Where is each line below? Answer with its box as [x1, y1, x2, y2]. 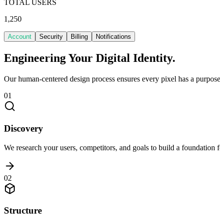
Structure [4, 205, 42, 216]
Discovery [4, 123, 43, 134]
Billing [71, 33, 88, 41]
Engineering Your [4, 52, 93, 65]
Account [8, 33, 31, 41]
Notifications [96, 33, 131, 41]
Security [39, 33, 63, 41]
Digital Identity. [96, 52, 175, 65]
